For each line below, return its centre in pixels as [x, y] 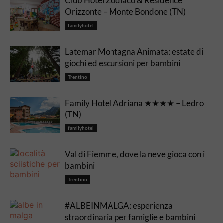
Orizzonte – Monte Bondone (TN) [125, 12]
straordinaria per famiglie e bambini [130, 217]
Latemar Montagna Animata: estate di [134, 52]
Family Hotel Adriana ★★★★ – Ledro [134, 103]
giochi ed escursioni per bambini [122, 63]
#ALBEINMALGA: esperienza [119, 205]
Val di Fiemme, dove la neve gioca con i [135, 154]
